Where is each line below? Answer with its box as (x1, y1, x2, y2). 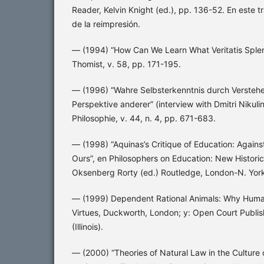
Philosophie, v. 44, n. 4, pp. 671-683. (72, 113, 216, 124)
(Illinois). (72, 222, 103, 232)
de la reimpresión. (72, 19, 140, 29)
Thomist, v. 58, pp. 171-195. (72, 59, 181, 70)
